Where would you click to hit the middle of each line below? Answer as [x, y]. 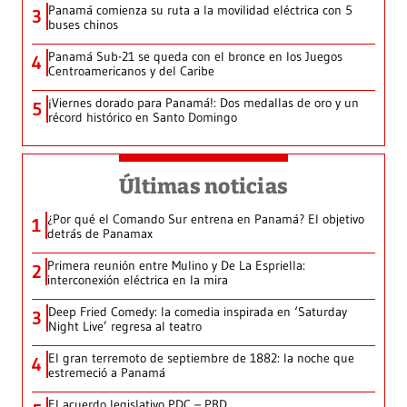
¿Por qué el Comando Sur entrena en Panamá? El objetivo [206, 219]
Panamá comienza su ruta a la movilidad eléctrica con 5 [200, 10]
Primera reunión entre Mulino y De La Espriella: [176, 266]
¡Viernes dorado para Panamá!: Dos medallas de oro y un [203, 103]
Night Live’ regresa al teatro [125, 327]
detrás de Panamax [100, 234]
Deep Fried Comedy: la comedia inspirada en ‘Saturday [198, 312]
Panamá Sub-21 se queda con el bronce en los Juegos [195, 57]
